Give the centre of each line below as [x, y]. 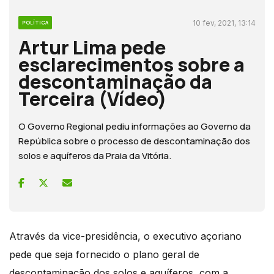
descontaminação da [115, 81]
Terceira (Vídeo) [93, 98]
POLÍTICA [35, 22]
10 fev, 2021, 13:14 [224, 23]
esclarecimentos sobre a [131, 64]
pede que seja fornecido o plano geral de [104, 254]
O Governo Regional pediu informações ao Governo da [135, 126]
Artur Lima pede [92, 47]
